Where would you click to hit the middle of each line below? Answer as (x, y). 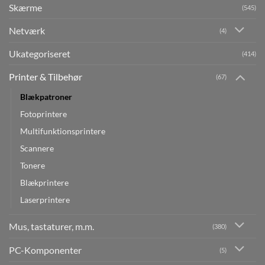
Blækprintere (44, 182)
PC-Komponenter (45, 250)
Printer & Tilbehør (46, 77)
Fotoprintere (43, 114)
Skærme (25, 8)
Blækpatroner (46, 96)
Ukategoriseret (40, 54)
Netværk (27, 31)
